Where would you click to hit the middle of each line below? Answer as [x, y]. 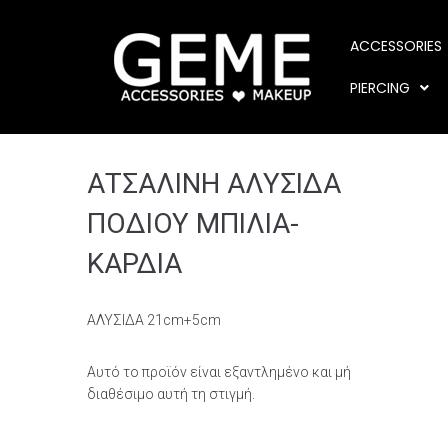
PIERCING [380, 88]
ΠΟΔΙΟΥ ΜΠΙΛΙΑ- [193, 223]
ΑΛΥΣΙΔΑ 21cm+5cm [154, 320]
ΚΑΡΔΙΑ [134, 263]
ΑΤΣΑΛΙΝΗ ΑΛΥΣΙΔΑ [214, 183]
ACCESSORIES [396, 46]
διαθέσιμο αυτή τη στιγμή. [171, 394]
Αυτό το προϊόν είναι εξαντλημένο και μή [219, 372]
